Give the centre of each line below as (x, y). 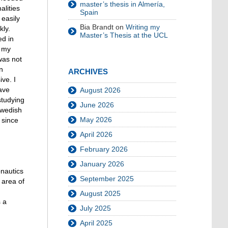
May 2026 (96, 120)
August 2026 (100, 90)
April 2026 (96, 134)
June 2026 (97, 105)
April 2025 (96, 223)
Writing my (143, 27)
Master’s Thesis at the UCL (124, 35)
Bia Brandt (97, 27)
